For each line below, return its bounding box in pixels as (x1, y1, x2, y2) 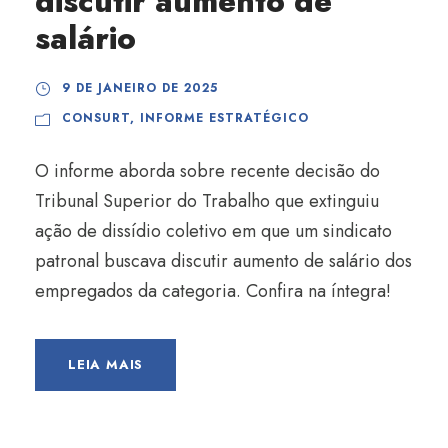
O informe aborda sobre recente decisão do (35, 158, 380, 184)
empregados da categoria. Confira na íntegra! (35, 278, 391, 304)
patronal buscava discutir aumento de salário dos (35, 248, 412, 274)
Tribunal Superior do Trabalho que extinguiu (35, 188, 379, 214)
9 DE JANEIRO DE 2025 (62, 79, 218, 97)
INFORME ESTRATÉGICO (140, 109, 309, 127)
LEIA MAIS (68, 355, 144, 374)
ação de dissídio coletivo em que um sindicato (35, 218, 392, 244)
